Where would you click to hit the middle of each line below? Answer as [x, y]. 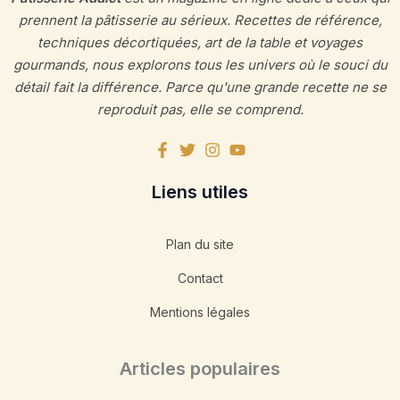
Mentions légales [200, 312]
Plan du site [200, 245]
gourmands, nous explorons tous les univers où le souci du [200, 65]
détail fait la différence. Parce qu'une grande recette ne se [200, 87]
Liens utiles [200, 192]
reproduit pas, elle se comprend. [200, 110]
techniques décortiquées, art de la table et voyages [200, 43]
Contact [200, 279]
